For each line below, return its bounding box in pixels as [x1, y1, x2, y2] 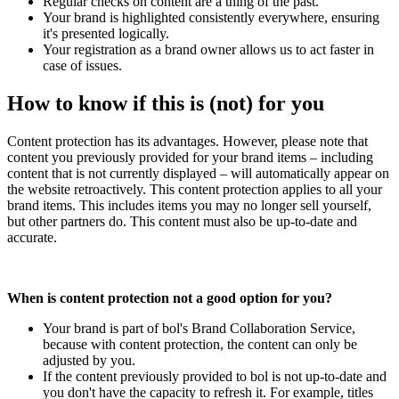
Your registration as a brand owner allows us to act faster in [43, 42, 374, 58]
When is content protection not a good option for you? [7, 289, 332, 305]
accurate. [7, 229, 57, 245]
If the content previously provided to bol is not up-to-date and [43, 368, 387, 384]
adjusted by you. [43, 352, 135, 368]
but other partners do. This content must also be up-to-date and [7, 213, 357, 229]
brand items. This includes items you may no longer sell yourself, [7, 197, 371, 213]
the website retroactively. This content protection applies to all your [7, 181, 382, 197]
